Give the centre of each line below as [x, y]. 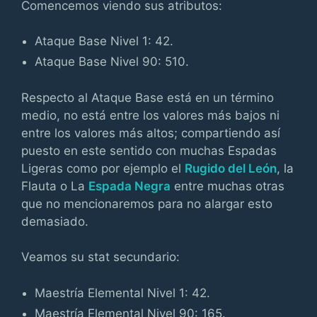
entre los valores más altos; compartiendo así [151, 133]
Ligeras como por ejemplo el [103, 168]
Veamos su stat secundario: [100, 257]
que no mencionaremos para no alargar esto [147, 203]
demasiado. [55, 221]
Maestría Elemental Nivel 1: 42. [123, 293]
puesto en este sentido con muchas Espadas [149, 150]
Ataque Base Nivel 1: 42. [104, 41]
